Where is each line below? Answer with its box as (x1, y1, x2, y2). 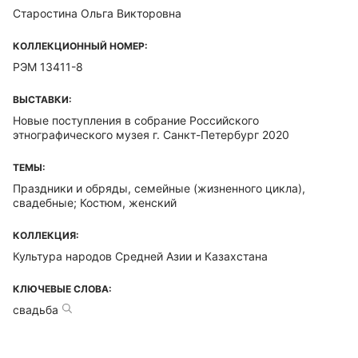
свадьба (13, 303, 58, 316)
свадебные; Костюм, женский (13, 196, 177, 209)
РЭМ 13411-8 (13, 60, 83, 74)
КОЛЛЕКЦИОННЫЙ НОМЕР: (13, 40, 148, 52)
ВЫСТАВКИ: (13, 93, 72, 105)
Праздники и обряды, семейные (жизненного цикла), (13, 181, 305, 195)
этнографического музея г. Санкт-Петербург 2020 (13, 128, 289, 141)
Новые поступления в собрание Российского (13, 113, 259, 127)
